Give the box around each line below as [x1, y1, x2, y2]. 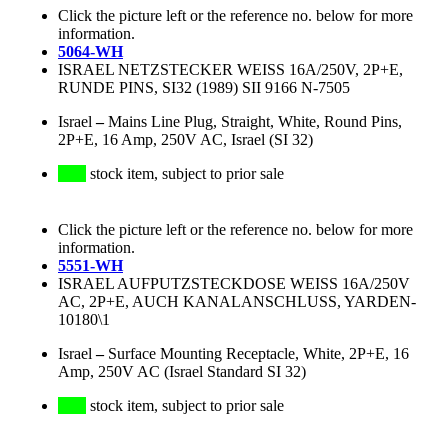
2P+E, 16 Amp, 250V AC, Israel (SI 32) [58, 131, 313, 149]
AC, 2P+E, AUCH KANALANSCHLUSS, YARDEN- [58, 293, 416, 311]
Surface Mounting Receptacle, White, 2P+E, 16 [108, 345, 409, 363]
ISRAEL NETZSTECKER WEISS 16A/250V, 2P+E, [58, 61, 403, 79]
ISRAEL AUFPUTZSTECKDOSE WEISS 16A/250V [58, 275, 410, 293]
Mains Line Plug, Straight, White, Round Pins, [108, 113, 402, 131]
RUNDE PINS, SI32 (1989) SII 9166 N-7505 [58, 79, 350, 97]
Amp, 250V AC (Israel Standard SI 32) [58, 363, 306, 381]
